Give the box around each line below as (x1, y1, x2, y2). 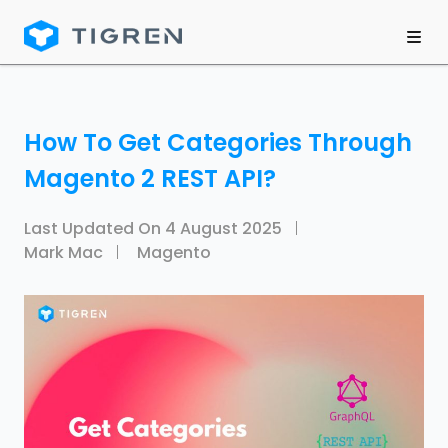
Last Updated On (24, 217, 165, 240)
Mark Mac (24, 241, 103, 264)
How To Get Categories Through (24, 126, 412, 159)
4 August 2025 (165, 217, 282, 240)
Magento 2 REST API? (24, 162, 276, 195)
